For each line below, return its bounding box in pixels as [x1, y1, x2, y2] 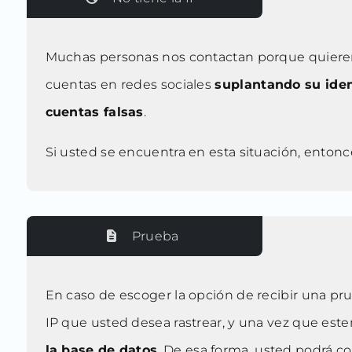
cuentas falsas [45, 104, 144, 120]
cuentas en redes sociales [45, 77, 215, 93]
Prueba [131, 229, 179, 244]
